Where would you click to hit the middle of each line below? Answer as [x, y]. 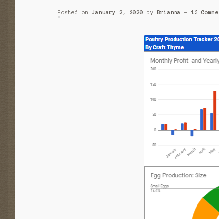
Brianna [169, 12]
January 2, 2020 [118, 12]
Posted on [75, 12]
